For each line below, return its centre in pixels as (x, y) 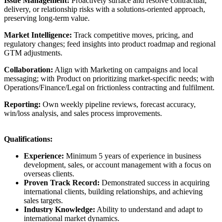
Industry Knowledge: (59, 210)
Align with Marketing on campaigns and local (125, 70)
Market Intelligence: (38, 35)
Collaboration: (28, 70)
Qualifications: (28, 139)
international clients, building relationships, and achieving (113, 192)
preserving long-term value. (47, 18)
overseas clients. (49, 174)
